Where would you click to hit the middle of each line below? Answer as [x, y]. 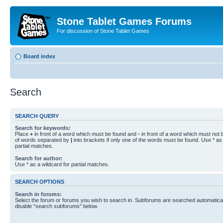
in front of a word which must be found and [85, 134]
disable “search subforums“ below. [56, 206]
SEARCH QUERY [37, 116]
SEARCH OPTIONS [40, 182]
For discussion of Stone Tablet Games [103, 31]
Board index [39, 56]
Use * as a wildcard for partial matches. [62, 164]
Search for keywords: [43, 128]
